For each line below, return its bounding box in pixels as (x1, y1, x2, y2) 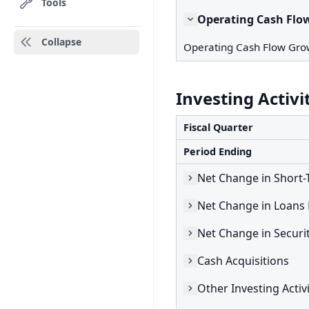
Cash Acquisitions (197, 252, 289, 268)
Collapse (41, 35, 81, 48)
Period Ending (183, 145, 252, 158)
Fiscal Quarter (183, 121, 253, 134)
